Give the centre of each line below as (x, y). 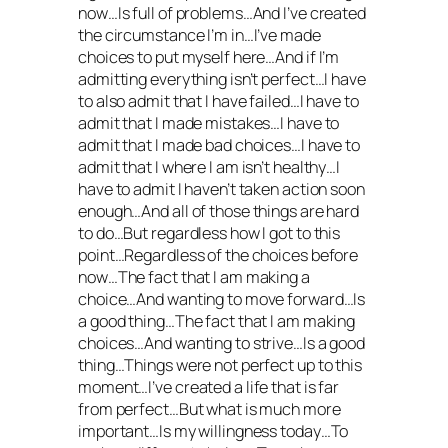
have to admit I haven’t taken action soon (221, 188)
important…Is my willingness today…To (213, 430)
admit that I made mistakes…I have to (209, 122)
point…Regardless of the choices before (218, 254)
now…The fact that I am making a (194, 276)
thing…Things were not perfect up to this (220, 364)
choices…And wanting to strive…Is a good (222, 342)
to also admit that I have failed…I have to (218, 100)
